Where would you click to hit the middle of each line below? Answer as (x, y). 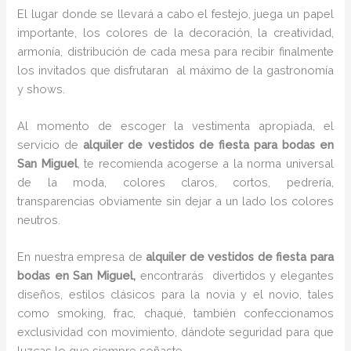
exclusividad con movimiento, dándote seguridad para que (175, 332)
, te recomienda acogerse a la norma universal (205, 163)
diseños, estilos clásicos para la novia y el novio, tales (175, 295)
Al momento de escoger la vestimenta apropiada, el (175, 125)
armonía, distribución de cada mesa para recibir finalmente (175, 51)
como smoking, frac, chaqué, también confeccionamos (175, 313)
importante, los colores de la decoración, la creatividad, (175, 32)
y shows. (42, 89)
